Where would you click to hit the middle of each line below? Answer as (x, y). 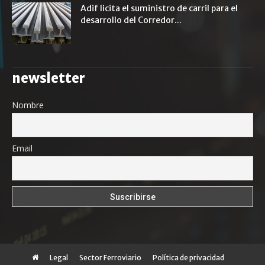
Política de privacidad (188, 257)
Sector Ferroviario (110, 257)
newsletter (49, 78)
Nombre (28, 105)
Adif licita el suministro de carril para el (159, 8)
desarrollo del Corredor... (131, 20)
